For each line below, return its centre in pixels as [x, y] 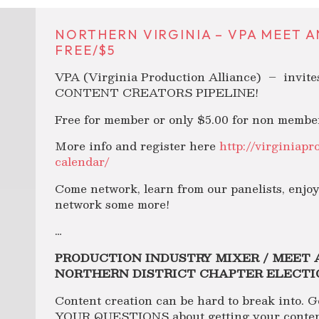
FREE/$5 [85, 51]
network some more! [113, 204]
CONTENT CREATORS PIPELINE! [157, 92]
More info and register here [137, 146]
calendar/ [83, 162]
